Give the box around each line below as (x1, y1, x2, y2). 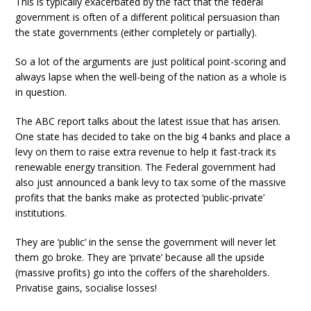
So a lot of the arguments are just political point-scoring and (15, 55, 287, 68)
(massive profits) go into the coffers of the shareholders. (15, 266, 270, 279)
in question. (15, 85, 67, 99)
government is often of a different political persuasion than (15, 10, 280, 24)
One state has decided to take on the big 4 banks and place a (15, 130, 291, 143)
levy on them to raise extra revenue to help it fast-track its (15, 145, 277, 158)
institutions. (15, 206, 67, 219)
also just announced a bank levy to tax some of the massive (15, 176, 287, 189)
